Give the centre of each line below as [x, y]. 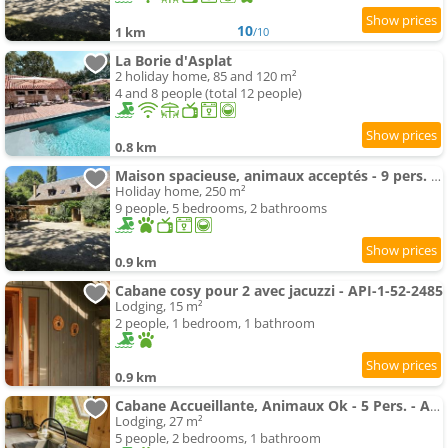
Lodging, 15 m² [159, 306]
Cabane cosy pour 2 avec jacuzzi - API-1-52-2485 [279, 291]
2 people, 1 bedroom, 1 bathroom [215, 323]
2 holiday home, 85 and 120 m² [206, 76]
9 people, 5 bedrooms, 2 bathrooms [221, 208]
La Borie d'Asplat [173, 61]
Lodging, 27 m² [159, 421]
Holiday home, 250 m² [180, 191]
